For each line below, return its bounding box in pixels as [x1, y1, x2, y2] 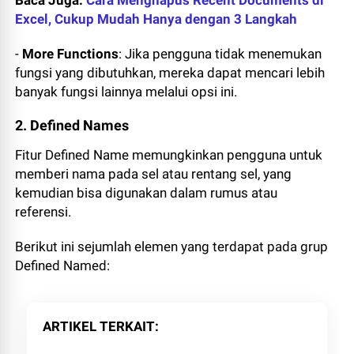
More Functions [22, 46, 119, 62]
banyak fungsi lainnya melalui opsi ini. [15, 84, 238, 100]
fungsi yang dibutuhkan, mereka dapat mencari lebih [15, 65, 326, 81]
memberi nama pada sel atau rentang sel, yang [15, 166, 292, 183]
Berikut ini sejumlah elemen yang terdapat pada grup [15, 239, 329, 255]
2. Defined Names [15, 117, 130, 134]
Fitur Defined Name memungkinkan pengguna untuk [15, 147, 323, 164]
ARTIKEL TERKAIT [43, 318, 156, 335]
